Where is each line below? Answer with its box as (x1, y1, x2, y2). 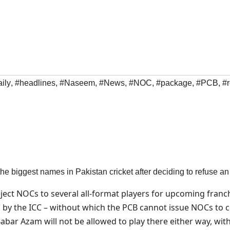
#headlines (15, 79, 55, 88)
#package (156, 79, 192, 88)
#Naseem (60, 79, 95, 88)
